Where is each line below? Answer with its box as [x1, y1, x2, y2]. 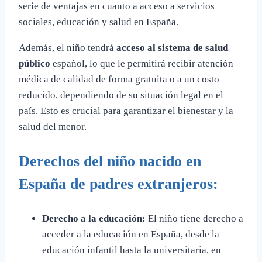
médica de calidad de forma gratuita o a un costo [19, 73, 219, 85]
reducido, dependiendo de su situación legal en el [19, 89, 223, 101]
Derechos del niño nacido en [19, 152, 201, 170]
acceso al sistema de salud [116, 42, 228, 53]
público [19, 57, 50, 69]
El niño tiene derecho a [146, 212, 243, 224]
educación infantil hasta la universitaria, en [42, 244, 221, 256]
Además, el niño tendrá [19, 42, 116, 53]
